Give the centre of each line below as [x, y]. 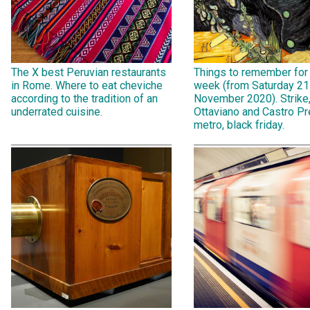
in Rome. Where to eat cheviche [87, 85]
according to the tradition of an [84, 98]
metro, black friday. [239, 125]
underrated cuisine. [57, 111]
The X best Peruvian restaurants [89, 72]
